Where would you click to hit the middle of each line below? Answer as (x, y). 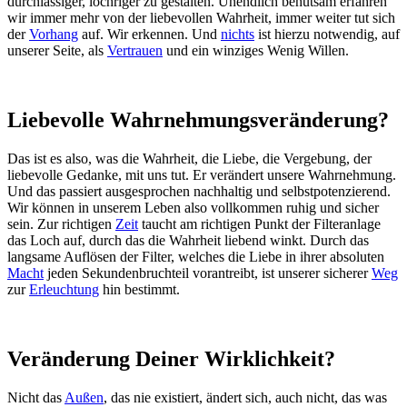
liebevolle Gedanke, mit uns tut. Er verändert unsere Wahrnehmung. (202, 175)
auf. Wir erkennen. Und (149, 35)
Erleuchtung (64, 290)
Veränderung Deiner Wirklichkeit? (171, 359)
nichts (238, 35)
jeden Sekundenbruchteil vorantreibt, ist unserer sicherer (208, 273)
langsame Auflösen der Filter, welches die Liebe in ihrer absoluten (196, 257)
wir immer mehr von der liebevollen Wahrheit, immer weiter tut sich (201, 18)
